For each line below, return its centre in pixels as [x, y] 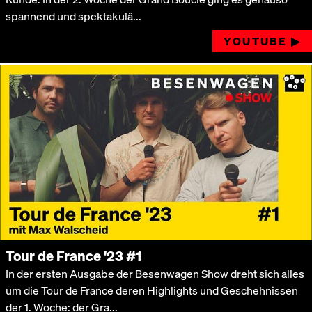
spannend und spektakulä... [73, 16]
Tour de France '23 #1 [73, 256]
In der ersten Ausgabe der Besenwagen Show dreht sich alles [155, 274]
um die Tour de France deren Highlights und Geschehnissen [152, 290]
